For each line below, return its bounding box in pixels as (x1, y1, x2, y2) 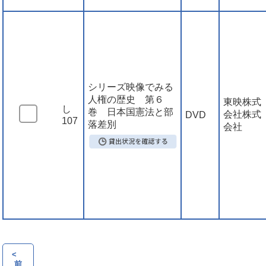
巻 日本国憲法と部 (88, 107, 174, 117)
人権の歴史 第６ (88, 94, 164, 104)
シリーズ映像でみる (88, 82, 174, 92)
